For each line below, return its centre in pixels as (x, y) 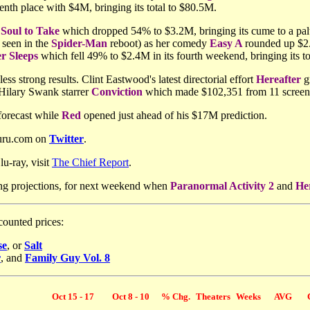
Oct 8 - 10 (131, 297)
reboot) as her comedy (158, 43)
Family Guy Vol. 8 (67, 258)
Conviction (117, 92)
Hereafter (279, 79)
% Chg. (176, 297)
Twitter (66, 139)
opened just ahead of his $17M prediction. (174, 115)
